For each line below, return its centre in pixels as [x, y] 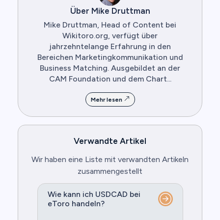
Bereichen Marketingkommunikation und [110, 57]
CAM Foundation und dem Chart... [110, 79]
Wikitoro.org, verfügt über [110, 36]
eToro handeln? [76, 204]
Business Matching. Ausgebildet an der [110, 68]
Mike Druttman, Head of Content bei [110, 25]
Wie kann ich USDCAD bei [94, 194]
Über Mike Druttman [110, 11]
